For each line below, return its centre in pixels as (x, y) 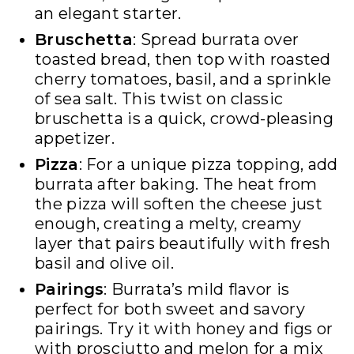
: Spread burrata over (216, 40)
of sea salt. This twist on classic (159, 99)
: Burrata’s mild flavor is (197, 290)
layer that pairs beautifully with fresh (183, 244)
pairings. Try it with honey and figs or (184, 329)
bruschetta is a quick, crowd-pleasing (185, 119)
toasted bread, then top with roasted (183, 60)
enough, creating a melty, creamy (168, 224)
